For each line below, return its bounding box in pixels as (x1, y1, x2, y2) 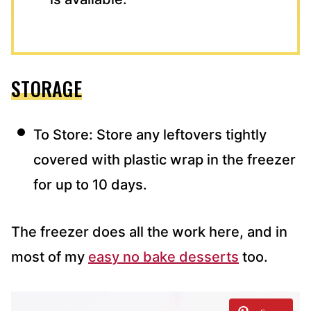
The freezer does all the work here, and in (11, 223, 287, 240)
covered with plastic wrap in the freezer (33, 151, 296, 168)
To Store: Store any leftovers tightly (33, 126, 267, 143)
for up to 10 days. (33, 176, 147, 193)
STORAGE (11, 74, 82, 103)
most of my (11, 248, 88, 265)
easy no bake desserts (88, 248, 239, 265)
